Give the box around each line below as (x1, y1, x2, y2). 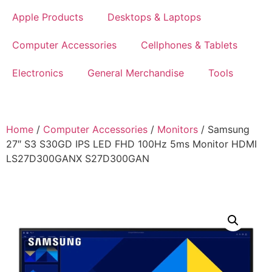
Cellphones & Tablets (141, 39, 237, 52)
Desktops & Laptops (107, 11, 201, 24)
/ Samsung (198, 123, 250, 136)
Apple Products (12, 11, 83, 24)
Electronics (12, 67, 63, 80)
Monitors (157, 123, 198, 136)
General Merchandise (87, 67, 184, 80)
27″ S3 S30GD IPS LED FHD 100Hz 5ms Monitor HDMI (6, 138, 257, 151)
